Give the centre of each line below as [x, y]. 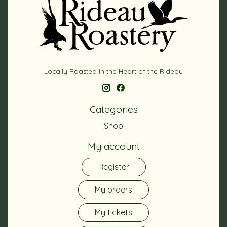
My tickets [113, 212]
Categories [113, 110]
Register [113, 166]
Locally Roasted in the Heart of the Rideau [113, 71]
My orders [113, 189]
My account [113, 147]
